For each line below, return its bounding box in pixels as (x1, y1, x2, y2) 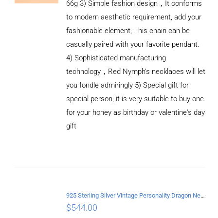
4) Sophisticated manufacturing (66, 53, 166, 62)
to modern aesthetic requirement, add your (66, 12, 201, 21)
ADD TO (25, 111, 49, 118)
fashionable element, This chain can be (66, 26, 190, 35)
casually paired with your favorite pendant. (66, 39, 200, 49)
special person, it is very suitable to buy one (66, 94, 204, 103)
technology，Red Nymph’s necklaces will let (66, 67, 205, 76)
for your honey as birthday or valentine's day (66, 108, 205, 117)
